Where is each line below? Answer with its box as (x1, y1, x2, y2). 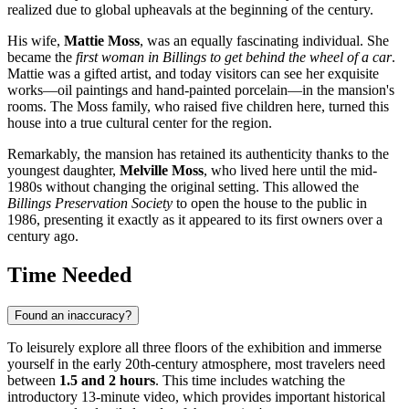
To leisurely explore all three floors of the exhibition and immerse (7, 340, 382, 356)
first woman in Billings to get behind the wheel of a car (76, 49, 392, 66)
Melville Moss (120, 163, 204, 179)
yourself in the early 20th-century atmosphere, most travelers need (7, 356, 385, 372)
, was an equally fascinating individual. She (140, 33, 389, 49)
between (7, 372, 59, 389)
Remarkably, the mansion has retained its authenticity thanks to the (7, 146, 389, 163)
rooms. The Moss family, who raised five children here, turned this (7, 99, 389, 115)
